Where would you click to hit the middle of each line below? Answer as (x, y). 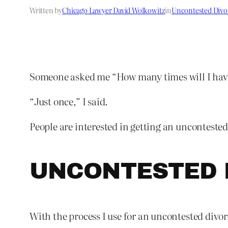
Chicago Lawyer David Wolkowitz (114, 10)
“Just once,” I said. (69, 101)
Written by (46, 10)
